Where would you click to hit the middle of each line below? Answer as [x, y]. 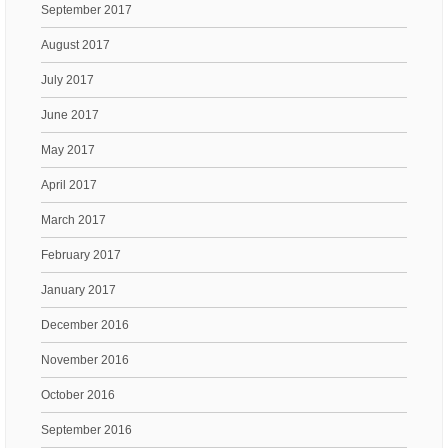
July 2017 [67, 79]
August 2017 [75, 44]
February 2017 [81, 254]
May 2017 [68, 149]
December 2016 [85, 324]
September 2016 [86, 429]
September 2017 [86, 9]
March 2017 [73, 219]
